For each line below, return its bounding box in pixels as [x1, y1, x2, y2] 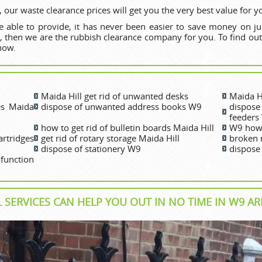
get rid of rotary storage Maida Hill [40, 132, 180, 144]
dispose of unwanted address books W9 [40, 100, 202, 112]
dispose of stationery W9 [40, 142, 141, 154]
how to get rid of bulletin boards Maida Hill [40, 121, 214, 133]
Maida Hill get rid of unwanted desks [40, 89, 188, 102]
